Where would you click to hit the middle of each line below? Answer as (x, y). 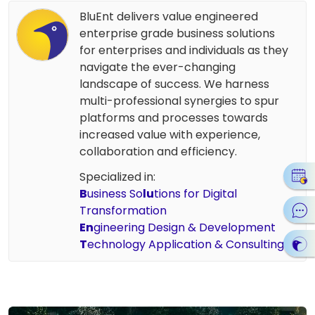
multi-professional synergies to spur (179, 101)
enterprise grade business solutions (177, 34)
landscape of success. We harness (174, 84)
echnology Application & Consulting (186, 245)
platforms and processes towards (174, 118)
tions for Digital (195, 194)
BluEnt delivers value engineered (169, 17)
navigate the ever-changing (157, 67)
